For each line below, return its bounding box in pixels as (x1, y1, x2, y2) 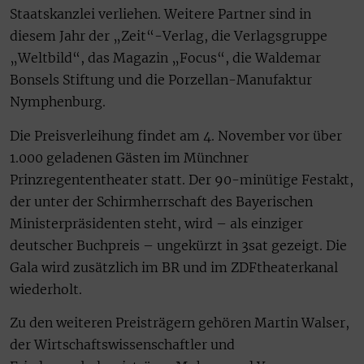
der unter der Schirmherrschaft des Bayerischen (10, 193, 313, 210)
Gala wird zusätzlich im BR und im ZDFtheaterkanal (10, 258, 338, 275)
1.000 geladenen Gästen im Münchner (10, 149, 249, 166)
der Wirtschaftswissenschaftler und (10, 336, 235, 353)
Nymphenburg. (10, 93, 106, 110)
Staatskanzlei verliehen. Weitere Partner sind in (10, 6, 311, 23)
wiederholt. (10, 280, 82, 297)
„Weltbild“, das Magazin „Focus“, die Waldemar (10, 50, 321, 67)
